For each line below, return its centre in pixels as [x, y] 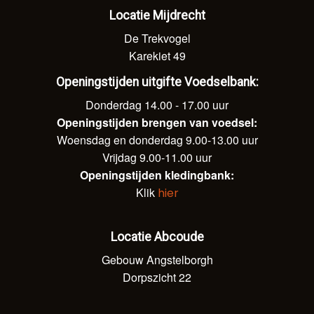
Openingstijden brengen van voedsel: [157, 122]
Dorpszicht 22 [157, 277]
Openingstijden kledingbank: [157, 175]
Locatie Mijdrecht [157, 15]
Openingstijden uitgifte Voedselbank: [157, 82]
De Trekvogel [157, 38]
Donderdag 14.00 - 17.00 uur [157, 104]
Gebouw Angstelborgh [157, 259]
